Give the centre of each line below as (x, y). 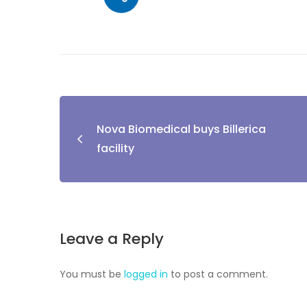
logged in (146, 274)
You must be (92, 274)
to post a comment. (218, 274)
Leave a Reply (112, 239)
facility (115, 148)
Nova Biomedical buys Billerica (181, 129)
